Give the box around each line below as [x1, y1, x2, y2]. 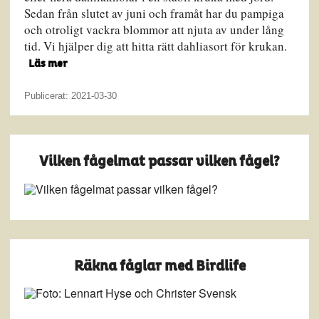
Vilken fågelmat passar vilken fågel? [39, 154, 280, 169]
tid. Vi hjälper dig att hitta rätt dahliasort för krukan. [23, 38, 287, 55]
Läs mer [28, 58, 68, 70]
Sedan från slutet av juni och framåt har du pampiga [23, 5, 284, 22]
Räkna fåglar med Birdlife [73, 258, 246, 273]
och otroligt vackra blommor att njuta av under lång [23, 21, 284, 38]
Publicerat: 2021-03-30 [24, 90, 117, 101]
